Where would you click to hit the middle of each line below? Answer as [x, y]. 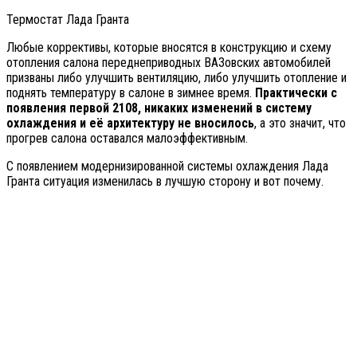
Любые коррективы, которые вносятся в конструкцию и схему [169, 48]
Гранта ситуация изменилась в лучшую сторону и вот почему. [165, 182]
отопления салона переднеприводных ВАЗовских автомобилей [169, 63]
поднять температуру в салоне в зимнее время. [131, 93]
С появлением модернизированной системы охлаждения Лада [167, 167]
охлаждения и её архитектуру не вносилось [130, 124]
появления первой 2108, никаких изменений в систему [159, 108]
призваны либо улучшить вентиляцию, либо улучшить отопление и [177, 78]
